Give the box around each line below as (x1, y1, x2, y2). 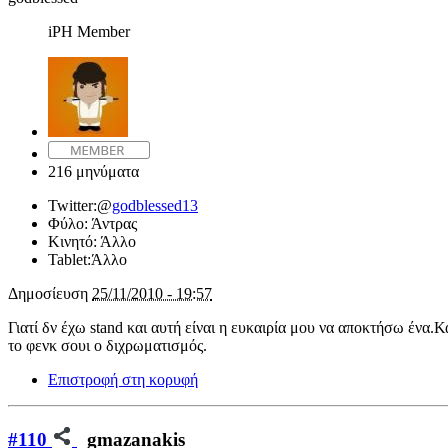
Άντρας (91, 215, 137, 233)
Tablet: (48, 251, 91, 269)
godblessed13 (112, 197, 198, 215)
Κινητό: (48, 233, 100, 251)
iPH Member (48, 23, 130, 41)
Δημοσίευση (8, 285, 92, 303)
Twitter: (48, 197, 97, 215)
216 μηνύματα (48, 163, 139, 181)
